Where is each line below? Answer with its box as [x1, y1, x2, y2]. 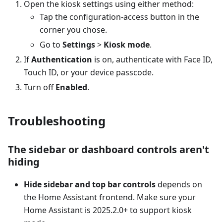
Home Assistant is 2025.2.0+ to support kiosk [24, 204, 192, 216]
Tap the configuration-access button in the [40, 11, 199, 22]
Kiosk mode [104, 39, 150, 50]
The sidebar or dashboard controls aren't [8, 142, 209, 156]
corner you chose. [40, 24, 107, 35]
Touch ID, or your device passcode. [24, 66, 154, 78]
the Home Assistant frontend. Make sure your [24, 191, 196, 203]
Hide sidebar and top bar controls [24, 178, 156, 190]
